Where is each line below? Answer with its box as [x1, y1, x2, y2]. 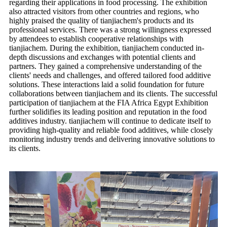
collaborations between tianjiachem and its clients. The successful [9, 89, 217, 98]
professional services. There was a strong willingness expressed [9, 25, 211, 34]
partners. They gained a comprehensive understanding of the [9, 61, 202, 70]
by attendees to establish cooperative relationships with [9, 34, 183, 43]
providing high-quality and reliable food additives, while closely [9, 125, 213, 134]
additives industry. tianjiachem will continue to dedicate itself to [9, 116, 211, 125]
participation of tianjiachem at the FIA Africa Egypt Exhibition [9, 98, 208, 107]
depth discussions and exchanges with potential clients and [9, 52, 196, 61]
